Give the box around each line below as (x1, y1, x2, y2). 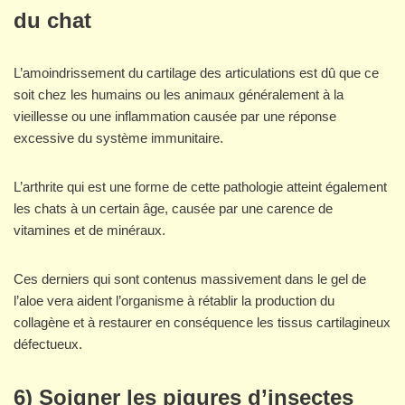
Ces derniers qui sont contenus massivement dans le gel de (14, 271, 366, 287)
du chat (14, 8, 98, 33)
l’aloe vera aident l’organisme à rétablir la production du (14, 293, 334, 309)
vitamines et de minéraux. (14, 222, 165, 239)
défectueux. (14, 336, 93, 353)
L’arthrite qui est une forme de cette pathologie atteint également (14, 179, 387, 195)
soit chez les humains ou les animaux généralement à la (14, 87, 344, 103)
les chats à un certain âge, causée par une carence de (14, 201, 333, 217)
